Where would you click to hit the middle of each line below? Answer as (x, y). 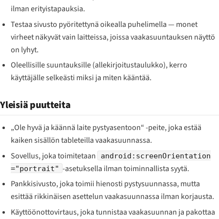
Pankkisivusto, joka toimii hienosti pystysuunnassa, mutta (106, 184)
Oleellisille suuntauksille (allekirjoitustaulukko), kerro (99, 65)
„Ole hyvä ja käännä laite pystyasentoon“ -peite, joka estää (106, 128)
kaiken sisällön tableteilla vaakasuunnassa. (82, 141)
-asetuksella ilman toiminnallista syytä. (126, 168)
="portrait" (35, 168)
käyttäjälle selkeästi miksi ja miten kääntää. (81, 78)
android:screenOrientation (155, 155)
